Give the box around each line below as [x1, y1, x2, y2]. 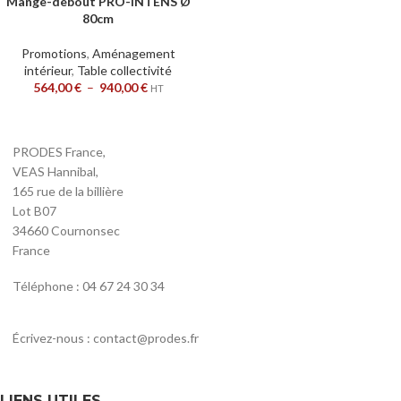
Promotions [21, 46, 87, 61]
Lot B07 [13, 203, 56, 218]
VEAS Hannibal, [13, 164, 98, 179]
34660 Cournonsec [13, 223, 120, 238]
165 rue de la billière [13, 183, 124, 199]
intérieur [24, 63, 72, 78]
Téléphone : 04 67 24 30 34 [13, 278, 165, 294]
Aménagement [91, 46, 175, 61]
